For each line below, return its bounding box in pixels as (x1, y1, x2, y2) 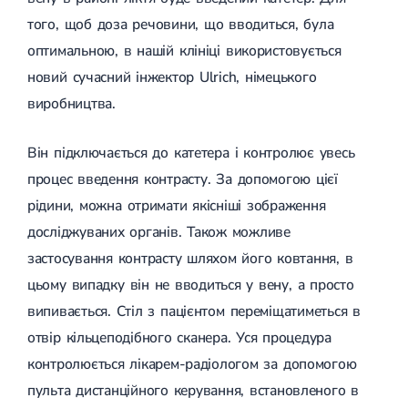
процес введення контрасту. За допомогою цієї (27, 168, 338, 189)
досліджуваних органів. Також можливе (27, 221, 291, 242)
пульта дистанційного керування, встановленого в (27, 380, 360, 401)
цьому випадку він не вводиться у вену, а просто (27, 274, 354, 295)
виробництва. (27, 93, 116, 114)
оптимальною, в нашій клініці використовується (27, 40, 342, 61)
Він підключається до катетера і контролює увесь (27, 142, 355, 163)
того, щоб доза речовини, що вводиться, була (27, 14, 334, 35)
